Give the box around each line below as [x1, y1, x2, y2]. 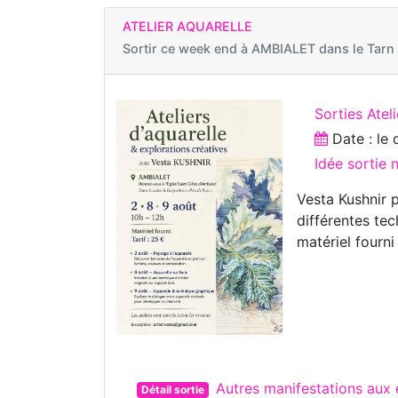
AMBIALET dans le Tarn [251, 41, 394, 56]
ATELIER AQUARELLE [123, 19, 252, 34]
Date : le [328, 130, 394, 147]
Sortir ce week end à [123, 41, 251, 56]
